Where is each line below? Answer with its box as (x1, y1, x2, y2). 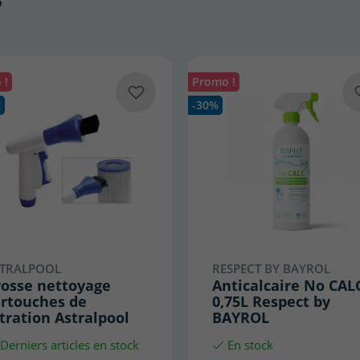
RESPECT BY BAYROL (211, 260, 330, 276)
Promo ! (191, 75, 235, 90)
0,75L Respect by (211, 290, 330, 311)
